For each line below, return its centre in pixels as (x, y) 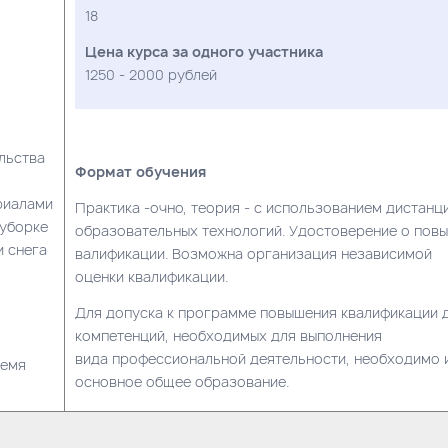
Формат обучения (140, 171)
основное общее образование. (182, 381)
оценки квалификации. (151, 276)
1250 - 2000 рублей (151, 74)
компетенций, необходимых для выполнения (228, 335)
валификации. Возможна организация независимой (253, 253)
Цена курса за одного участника (204, 51)
